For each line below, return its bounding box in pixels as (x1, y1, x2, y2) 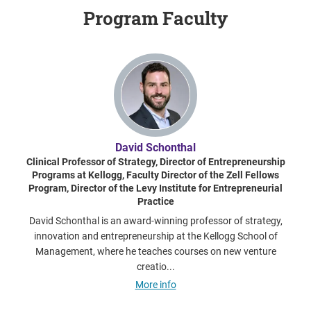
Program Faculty (83, 6, 228, 30)
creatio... (136, 260, 175, 272)
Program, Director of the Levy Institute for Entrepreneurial (28, 182, 283, 194)
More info (135, 278, 176, 290)
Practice (137, 195, 174, 207)
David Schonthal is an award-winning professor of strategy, (28, 215, 283, 226)
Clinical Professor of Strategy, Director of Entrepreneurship (26, 155, 285, 167)
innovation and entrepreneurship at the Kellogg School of (33, 230, 278, 242)
